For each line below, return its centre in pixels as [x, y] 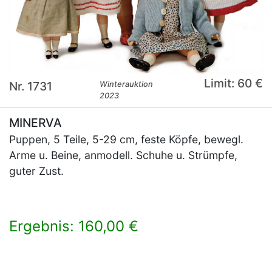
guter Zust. [36, 171]
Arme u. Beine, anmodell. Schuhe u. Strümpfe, [123, 155]
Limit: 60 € [233, 83]
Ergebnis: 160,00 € [74, 226]
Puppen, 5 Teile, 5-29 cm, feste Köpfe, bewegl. [126, 140]
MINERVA [36, 123]
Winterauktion [127, 84]
